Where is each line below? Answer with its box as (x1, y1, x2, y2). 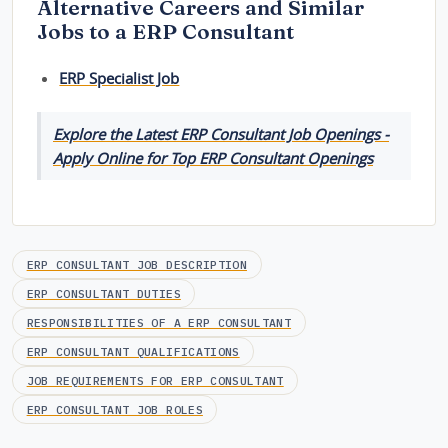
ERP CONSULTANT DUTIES (26, 286, 181, 302)
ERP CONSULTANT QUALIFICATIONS (26, 344, 240, 360)
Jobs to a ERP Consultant (37, 19, 294, 45)
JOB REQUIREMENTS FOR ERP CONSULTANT (26, 373, 284, 389)
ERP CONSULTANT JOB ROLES (26, 402, 203, 418)
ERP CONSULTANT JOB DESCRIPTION (26, 257, 247, 273)
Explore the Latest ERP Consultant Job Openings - (53, 123, 389, 144)
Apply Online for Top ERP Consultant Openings (53, 147, 373, 168)
